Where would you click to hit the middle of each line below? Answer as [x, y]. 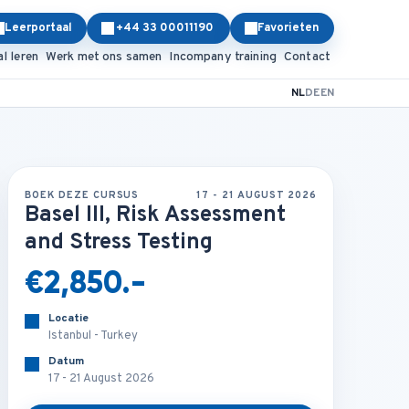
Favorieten [288, 28]
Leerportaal [38, 28]
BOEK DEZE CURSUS [82, 195]
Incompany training [223, 57]
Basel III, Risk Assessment [156, 215]
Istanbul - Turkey [94, 336]
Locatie [69, 319]
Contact [307, 57]
